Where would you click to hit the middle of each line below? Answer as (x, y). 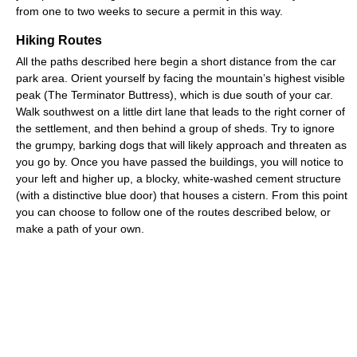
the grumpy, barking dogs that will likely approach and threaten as (181, 145)
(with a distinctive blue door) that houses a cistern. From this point (182, 195)
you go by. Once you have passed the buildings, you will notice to (180, 161)
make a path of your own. (80, 228)
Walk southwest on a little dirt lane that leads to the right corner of (180, 111)
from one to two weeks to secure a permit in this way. (149, 11)
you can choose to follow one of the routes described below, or (173, 212)
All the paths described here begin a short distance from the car (176, 61)
